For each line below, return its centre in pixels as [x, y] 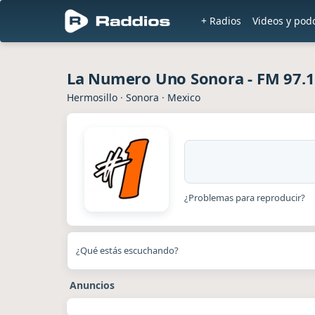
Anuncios [92, 285]
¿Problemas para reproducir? [245, 197]
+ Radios [221, 21]
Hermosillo [92, 97]
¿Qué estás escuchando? [127, 250]
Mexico [184, 97]
